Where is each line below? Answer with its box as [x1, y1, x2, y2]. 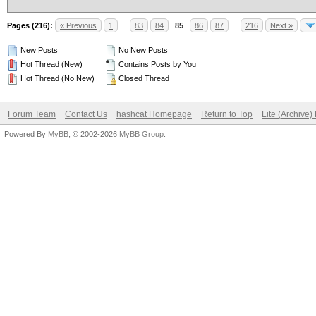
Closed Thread [116, 74, 169, 83]
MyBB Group [119, 130, 164, 138]
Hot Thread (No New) [18, 74, 95, 83]
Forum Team [8, 109, 56, 119]
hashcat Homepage [116, 109, 192, 119]
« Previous [60, 21, 97, 30]
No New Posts [116, 46, 168, 54]
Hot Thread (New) [18, 60, 83, 68]
